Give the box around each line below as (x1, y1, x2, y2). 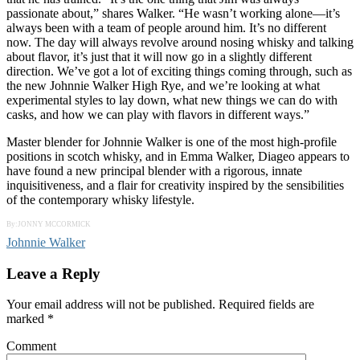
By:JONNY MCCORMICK (6, 219, 91, 228)
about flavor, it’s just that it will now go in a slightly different (6, 49, 312, 63)
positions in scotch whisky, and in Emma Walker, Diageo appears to (6, 149, 350, 163)
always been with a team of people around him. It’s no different (6, 20, 326, 35)
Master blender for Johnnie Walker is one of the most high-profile (6, 134, 337, 149)
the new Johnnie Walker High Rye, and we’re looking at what (6, 78, 320, 92)
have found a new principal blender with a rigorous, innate (6, 163, 302, 178)
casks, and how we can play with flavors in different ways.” (6, 107, 309, 121)
